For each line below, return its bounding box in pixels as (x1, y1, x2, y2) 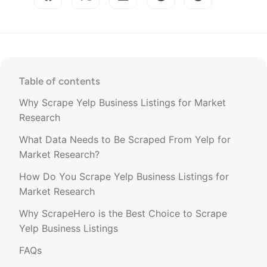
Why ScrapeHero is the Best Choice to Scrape (19, 207, 227, 219)
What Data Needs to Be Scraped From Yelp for (19, 133, 231, 145)
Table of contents (19, 75, 100, 87)
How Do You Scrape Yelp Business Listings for (19, 170, 229, 182)
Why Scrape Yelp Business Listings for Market (19, 97, 226, 108)
